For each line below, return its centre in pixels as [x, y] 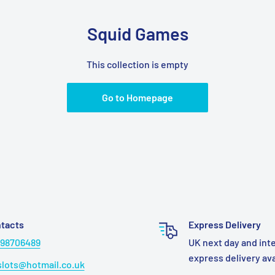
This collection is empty [137, 64]
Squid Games [137, 33]
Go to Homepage [137, 97]
